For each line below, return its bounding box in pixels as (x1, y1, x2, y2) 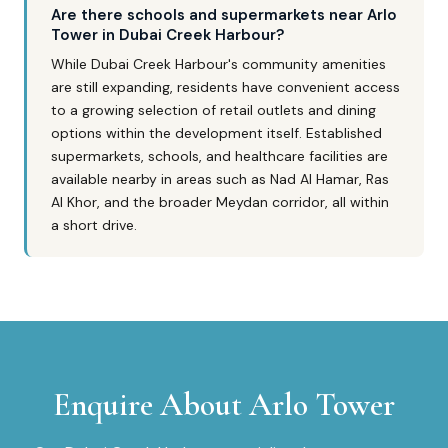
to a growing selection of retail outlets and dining (51, 101, 376, 119)
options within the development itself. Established (51, 124, 382, 142)
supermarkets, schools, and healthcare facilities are (51, 147, 388, 165)
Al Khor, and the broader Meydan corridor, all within (51, 193, 389, 211)
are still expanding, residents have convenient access (51, 78, 400, 96)
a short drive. (51, 216, 137, 234)
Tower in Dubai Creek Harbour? (51, 25, 284, 45)
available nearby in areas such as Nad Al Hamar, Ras (51, 170, 389, 188)
